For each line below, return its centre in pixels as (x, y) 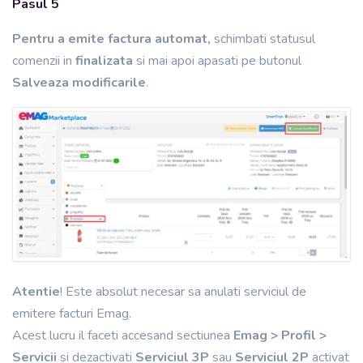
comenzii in (44, 60)
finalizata (106, 60)
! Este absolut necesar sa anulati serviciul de (183, 292)
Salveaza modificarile (79, 82)
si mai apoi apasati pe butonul (219, 60)
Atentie (36, 292)
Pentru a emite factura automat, (111, 38)
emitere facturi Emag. (72, 314)
